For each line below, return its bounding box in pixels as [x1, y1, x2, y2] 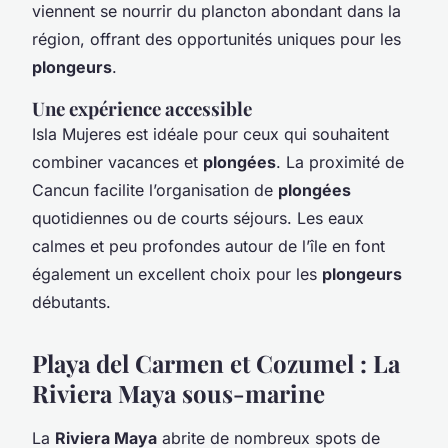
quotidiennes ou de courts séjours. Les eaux [32, 207, 364, 228]
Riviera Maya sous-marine [32, 376, 325, 409]
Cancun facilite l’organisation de [32, 179, 278, 200]
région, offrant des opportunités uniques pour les [32, 28, 401, 49]
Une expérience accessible [32, 95, 252, 121]
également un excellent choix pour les [32, 263, 322, 284]
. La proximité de [276, 151, 404, 172]
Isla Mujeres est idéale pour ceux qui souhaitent [32, 123, 389, 144]
